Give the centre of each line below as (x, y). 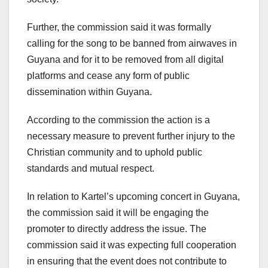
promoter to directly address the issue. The (117, 229)
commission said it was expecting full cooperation (132, 245)
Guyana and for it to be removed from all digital (125, 60)
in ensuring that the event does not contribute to (127, 261)
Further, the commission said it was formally (119, 28)
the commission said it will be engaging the (118, 213)
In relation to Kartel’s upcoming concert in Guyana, (133, 197)
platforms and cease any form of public (108, 76)
